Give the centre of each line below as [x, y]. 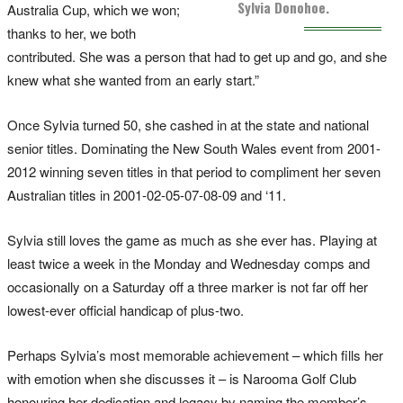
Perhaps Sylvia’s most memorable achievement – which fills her [195, 355]
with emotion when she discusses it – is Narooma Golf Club [182, 379]
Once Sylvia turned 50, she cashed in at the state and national [188, 125]
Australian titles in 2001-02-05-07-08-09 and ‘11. [147, 195]
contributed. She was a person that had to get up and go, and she [197, 57]
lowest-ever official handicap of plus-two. [125, 310]
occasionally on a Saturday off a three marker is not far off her [188, 287]
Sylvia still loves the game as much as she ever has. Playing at [192, 240]
